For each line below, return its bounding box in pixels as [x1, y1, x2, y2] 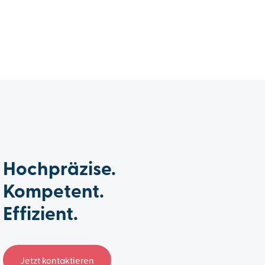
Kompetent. [2, 176, 104, 204]
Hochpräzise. [2, 154, 116, 182]
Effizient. [2, 199, 78, 227]
